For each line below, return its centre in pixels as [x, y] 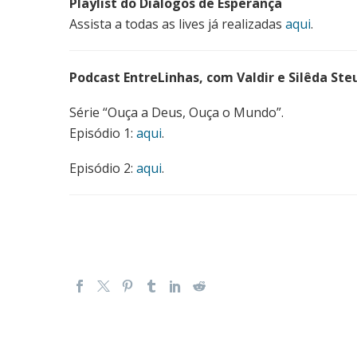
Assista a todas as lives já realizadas [177, 24]
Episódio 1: [103, 133]
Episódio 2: [103, 168]
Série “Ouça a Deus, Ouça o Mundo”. [177, 113]
